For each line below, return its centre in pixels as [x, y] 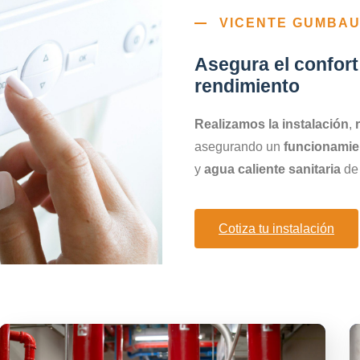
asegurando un [239, 147]
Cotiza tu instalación [276, 228]
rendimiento [247, 86]
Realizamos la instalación [272, 125]
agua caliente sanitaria [272, 170]
